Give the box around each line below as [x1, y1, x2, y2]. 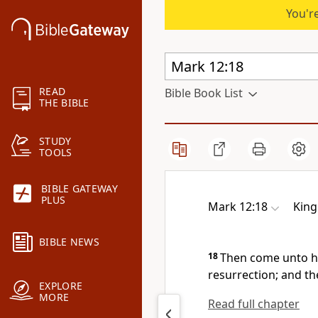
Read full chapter [208, 296, 300, 312]
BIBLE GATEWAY [41, 182, 118, 196]
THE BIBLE [39, 96, 89, 110]
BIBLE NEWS [39, 235, 99, 249]
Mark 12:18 [208, 199, 268, 214]
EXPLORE [39, 279, 83, 293]
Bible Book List [165, 85, 243, 101]
